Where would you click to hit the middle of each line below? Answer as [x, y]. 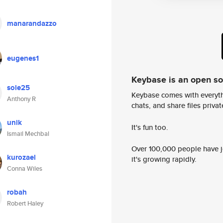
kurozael [21, 157]
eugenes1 [23, 58]
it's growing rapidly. [164, 159]
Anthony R [21, 99]
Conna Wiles [25, 168]
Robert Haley [25, 203]
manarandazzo [32, 23]
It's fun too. [150, 127]
